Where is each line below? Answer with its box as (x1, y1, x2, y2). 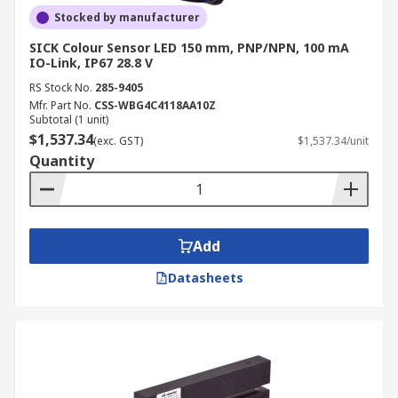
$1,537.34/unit (298, 133, 369, 148)
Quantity (29, 151, 94, 171)
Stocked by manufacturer (54, 10, 200, 25)
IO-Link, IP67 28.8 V (29, 54, 153, 71)
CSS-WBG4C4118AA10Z (94, 98, 216, 113)
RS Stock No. (29, 80, 92, 95)
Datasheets (167, 269, 243, 286)
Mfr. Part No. (29, 98, 92, 113)
